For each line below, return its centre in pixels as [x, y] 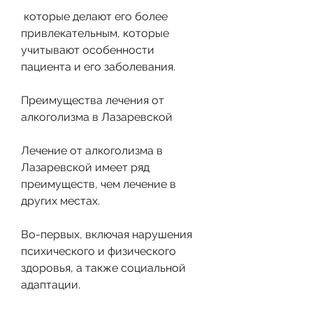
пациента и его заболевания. [98, 66]
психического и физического [99, 251]
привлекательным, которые [95, 33]
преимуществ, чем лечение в [99, 184]
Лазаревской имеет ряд [85, 167]
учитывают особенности [88, 50]
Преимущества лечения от [93, 100]
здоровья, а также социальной [103, 268]
